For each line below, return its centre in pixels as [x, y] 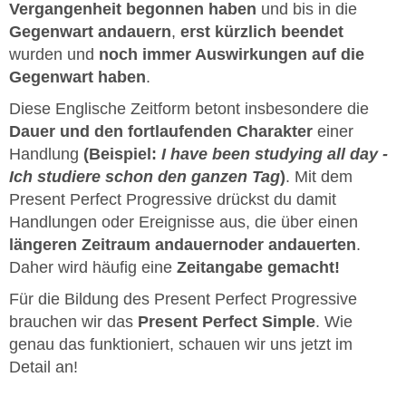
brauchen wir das [73, 322]
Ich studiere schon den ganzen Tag [145, 177]
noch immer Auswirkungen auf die [229, 55]
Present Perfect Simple [227, 322]
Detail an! [43, 367]
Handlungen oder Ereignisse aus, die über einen [184, 222]
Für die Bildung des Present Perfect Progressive [183, 300]
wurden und [52, 55]
